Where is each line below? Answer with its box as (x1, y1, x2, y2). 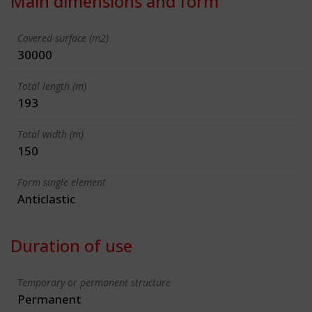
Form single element (17, 175, 106, 189)
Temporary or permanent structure (17, 275, 171, 289)
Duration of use (10, 233, 132, 257)
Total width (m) (17, 127, 84, 141)
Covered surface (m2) (17, 31, 109, 45)
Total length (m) (17, 79, 86, 93)
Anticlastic (17, 190, 75, 207)
